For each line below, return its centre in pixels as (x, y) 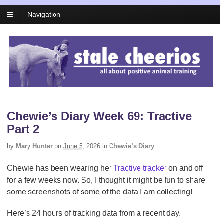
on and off (186, 168)
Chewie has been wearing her (60, 168)
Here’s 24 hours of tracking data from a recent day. (94, 213)
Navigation (44, 14)
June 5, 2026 (82, 146)
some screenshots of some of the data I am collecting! (99, 192)
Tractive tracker (141, 168)
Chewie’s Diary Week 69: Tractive (99, 116)
